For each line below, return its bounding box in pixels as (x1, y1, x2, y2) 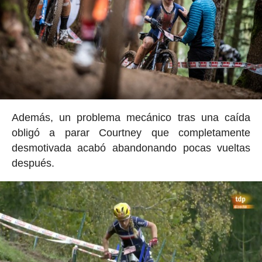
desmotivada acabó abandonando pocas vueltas (11, 142, 251, 154)
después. (11, 157, 54, 170)
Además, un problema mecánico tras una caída (11, 112, 251, 124)
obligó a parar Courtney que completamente (11, 127, 251, 139)
